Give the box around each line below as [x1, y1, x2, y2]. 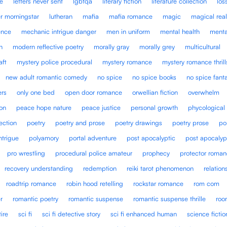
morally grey [139, 42, 175, 51]
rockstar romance [133, 179, 184, 187]
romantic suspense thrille [133, 194, 206, 203]
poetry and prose [55, 118, 105, 127]
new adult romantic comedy [6, 72, 88, 81]
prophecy [142, 148, 170, 157]
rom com [194, 179, 220, 187]
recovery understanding [5, 164, 73, 172]
